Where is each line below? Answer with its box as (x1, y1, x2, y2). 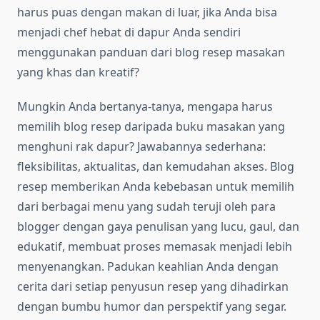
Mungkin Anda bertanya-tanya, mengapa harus (17, 99, 273, 115)
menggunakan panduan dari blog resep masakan (17, 44, 285, 61)
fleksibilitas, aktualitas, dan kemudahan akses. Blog (17, 159, 294, 175)
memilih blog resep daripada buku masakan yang (17, 119, 285, 135)
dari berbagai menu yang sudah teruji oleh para (17, 199, 276, 215)
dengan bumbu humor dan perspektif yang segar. (17, 299, 286, 315)
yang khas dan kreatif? (17, 64, 139, 81)
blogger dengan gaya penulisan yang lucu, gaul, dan (17, 219, 299, 235)
